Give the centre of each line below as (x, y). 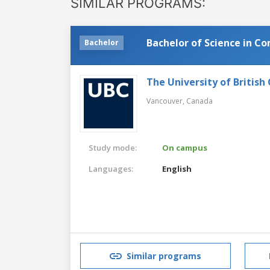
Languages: (111, 168)
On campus (185, 147)
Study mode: (113, 147)
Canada (199, 101)
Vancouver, (166, 101)
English (177, 168)
